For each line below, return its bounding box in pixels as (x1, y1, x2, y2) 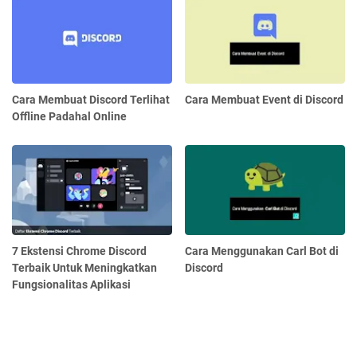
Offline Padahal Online (12, 110, 127, 124)
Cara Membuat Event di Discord (185, 93, 344, 107)
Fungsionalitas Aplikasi (12, 277, 131, 291)
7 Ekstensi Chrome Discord (12, 244, 147, 257)
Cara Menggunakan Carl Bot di (185, 244, 339, 257)
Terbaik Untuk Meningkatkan (12, 261, 157, 274)
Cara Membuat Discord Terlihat (12, 93, 170, 107)
